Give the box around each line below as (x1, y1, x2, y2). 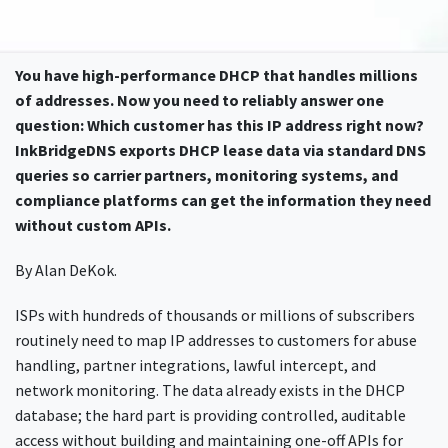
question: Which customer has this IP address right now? (15, 115, 424, 135)
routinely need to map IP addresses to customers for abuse (15, 330, 417, 350)
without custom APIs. (15, 215, 171, 235)
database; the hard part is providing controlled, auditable (15, 405, 406, 425)
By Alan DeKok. (15, 260, 117, 280)
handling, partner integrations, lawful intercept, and (15, 355, 376, 375)
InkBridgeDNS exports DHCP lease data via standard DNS (15, 140, 426, 160)
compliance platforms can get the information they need (15, 190, 431, 210)
